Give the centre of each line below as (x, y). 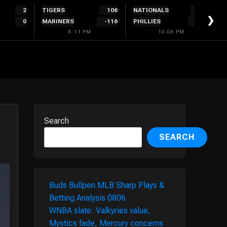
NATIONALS (151, 10)
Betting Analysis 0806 (87, 198)
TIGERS (53, 10)
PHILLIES (147, 21)
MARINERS (58, 21)
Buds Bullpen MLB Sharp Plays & (107, 185)
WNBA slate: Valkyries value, (100, 211)
